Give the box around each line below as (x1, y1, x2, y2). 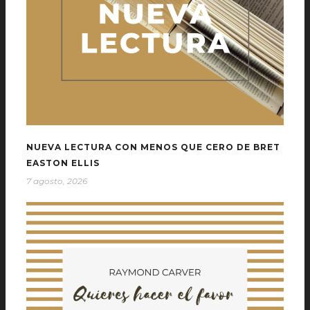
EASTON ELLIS (26, 158, 100, 169)
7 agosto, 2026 (26, 176, 87, 187)
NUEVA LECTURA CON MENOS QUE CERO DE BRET (26, 142, 280, 153)
